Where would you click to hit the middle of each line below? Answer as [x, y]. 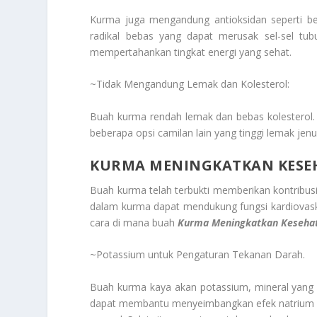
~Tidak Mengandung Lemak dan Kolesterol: [190, 84]
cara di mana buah [134, 223]
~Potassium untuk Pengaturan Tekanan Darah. [198, 255]
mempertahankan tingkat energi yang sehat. [191, 52]
